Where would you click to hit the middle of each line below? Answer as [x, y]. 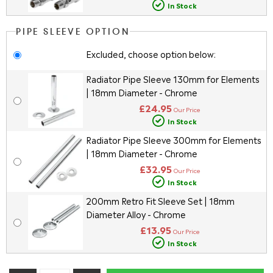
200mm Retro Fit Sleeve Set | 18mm [160, 200]
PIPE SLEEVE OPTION [73, 32]
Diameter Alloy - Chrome [136, 214]
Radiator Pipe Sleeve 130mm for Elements [172, 79]
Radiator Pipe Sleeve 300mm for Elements [173, 140]
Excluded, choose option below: [151, 53]
